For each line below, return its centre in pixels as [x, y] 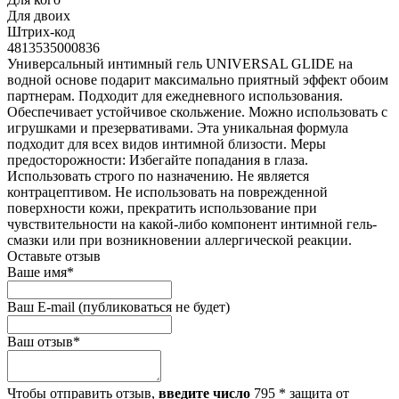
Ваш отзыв [40, 341]
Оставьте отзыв [54, 256]
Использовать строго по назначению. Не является [158, 175]
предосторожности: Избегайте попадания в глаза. [158, 159]
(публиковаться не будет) [154, 306]
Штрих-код [41, 31]
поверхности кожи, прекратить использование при [162, 208]
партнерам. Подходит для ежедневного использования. [175, 95]
